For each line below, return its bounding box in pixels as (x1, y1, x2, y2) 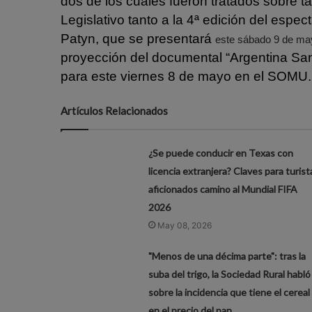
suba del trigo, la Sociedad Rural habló (148, 267, 311, 280)
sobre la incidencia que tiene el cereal (148, 286, 310, 298)
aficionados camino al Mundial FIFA (148, 182, 297, 195)
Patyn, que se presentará (61, 31, 215, 46)
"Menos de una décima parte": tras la (148, 249, 306, 262)
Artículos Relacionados (61, 104, 168, 117)
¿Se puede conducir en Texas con (148, 146, 293, 159)
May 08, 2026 (157, 219, 212, 231)
